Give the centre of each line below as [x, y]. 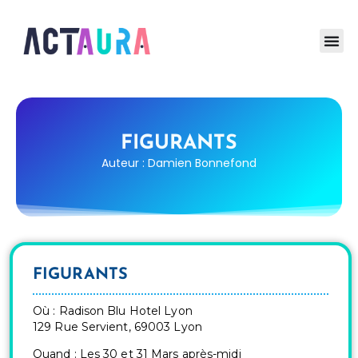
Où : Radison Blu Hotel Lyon [113, 310]
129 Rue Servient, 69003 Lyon [117, 326]
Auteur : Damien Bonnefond [179, 163]
